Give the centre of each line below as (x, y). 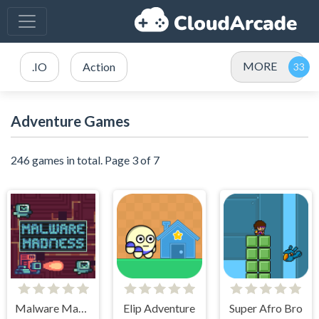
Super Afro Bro (266, 308)
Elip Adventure (159, 308)
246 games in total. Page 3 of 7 (85, 160)
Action (99, 67)
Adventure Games (70, 121)
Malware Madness (82, 308)
